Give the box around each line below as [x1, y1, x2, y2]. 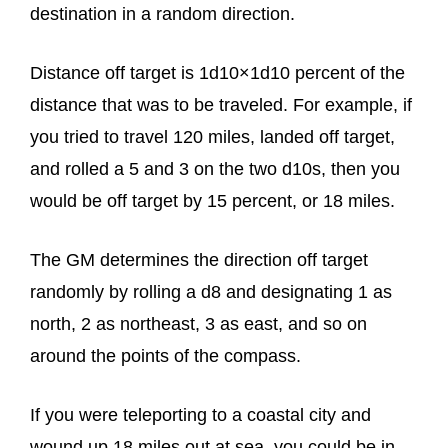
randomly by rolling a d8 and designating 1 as [30, 282, 392, 302]
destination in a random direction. [30, 4, 295, 24]
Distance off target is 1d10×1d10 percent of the [30, 63, 405, 83]
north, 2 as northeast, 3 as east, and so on [30, 314, 367, 334]
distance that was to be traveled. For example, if [30, 95, 412, 115]
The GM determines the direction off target [30, 250, 368, 270]
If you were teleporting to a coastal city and [30, 405, 371, 425]
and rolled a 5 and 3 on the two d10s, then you [30, 159, 400, 179]
